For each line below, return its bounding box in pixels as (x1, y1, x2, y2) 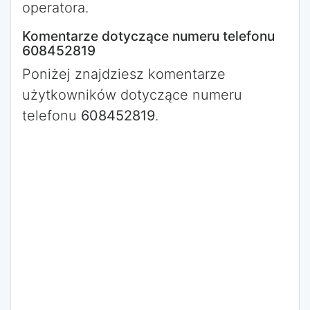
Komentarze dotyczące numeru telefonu (22, 28, 275, 44)
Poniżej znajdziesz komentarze (22, 66, 226, 82)
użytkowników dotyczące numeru (22, 86, 242, 103)
